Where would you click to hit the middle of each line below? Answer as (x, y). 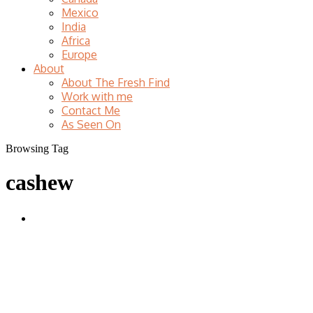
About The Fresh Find (116, 82)
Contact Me (91, 110)
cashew (39, 183)
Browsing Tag (37, 148)
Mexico (80, 12)
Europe (79, 54)
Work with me (97, 96)
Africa (76, 40)
